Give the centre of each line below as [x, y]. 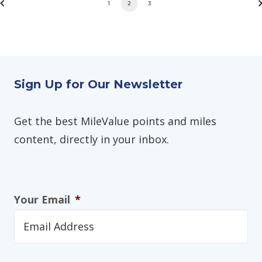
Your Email [42, 199]
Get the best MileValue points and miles [115, 121]
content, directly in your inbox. [92, 139]
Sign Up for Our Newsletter [98, 84]
